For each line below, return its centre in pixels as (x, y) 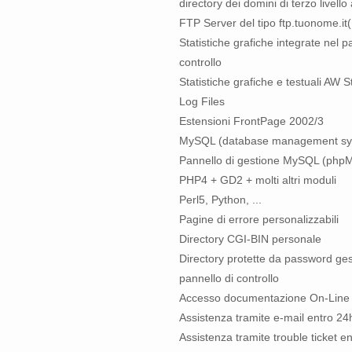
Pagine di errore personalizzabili (259, 219)
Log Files (202, 101)
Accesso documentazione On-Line (264, 298)
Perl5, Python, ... (220, 200)
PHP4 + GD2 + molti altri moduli (258, 180)
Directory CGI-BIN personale (250, 239)
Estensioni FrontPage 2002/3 (251, 121)
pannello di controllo (229, 278)
